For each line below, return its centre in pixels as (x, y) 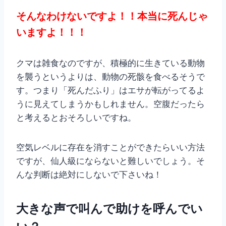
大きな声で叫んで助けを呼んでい (109, 209)
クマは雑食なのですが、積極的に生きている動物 (110, 63)
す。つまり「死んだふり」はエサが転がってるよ (110, 91)
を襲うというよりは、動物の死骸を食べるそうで (110, 77)
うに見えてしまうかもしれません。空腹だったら (110, 104)
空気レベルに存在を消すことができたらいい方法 (110, 148)
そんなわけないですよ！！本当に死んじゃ (112, 16)
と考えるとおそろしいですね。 (76, 118)
